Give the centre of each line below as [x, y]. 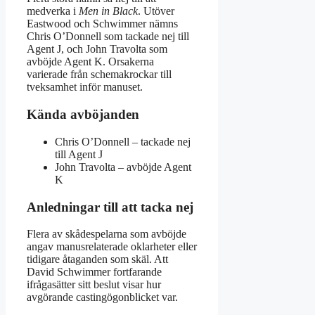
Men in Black [108, 11]
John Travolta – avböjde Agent [123, 167]
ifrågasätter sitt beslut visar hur [94, 285]
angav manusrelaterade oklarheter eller [112, 247]
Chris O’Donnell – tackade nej [123, 141]
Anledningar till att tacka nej [110, 207]
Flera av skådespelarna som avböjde [107, 234]
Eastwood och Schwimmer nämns [102, 24]
